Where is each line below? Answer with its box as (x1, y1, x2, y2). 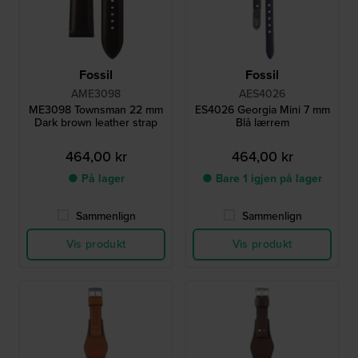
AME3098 (71, 86, 121, 103)
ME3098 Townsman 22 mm (29, 101, 163, 119)
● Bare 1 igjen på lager (202, 170, 322, 188)
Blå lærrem (235, 114, 289, 132)
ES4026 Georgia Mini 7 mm (194, 101, 330, 119)
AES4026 (239, 86, 285, 103)
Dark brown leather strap (34, 114, 157, 132)
